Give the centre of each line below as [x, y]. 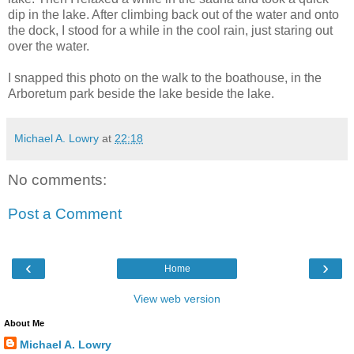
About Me [24, 323]
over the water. [49, 46]
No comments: [57, 179]
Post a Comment [65, 214]
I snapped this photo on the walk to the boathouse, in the [165, 77]
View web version [177, 298]
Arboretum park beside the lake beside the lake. [141, 93]
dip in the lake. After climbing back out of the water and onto [173, 14]
